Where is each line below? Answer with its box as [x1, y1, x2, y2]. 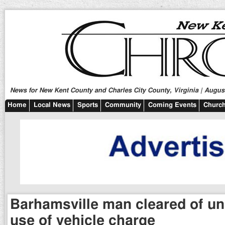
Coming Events [148, 102, 196, 108]
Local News [34, 102, 70, 108]
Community [105, 102, 141, 108]
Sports [77, 102, 98, 108]
